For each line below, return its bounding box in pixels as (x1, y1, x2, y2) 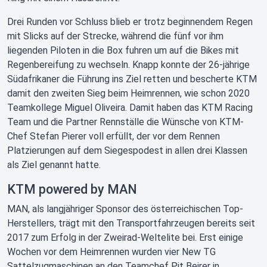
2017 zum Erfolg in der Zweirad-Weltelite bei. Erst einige (7, 232, 243, 243)
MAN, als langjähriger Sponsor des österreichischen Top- (7, 203, 243, 215)
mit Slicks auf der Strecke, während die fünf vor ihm (7, 30, 223, 42)
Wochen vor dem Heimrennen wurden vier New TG (7, 246, 216, 257)
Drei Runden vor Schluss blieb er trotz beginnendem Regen (7, 16, 253, 27)
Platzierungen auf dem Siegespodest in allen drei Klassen (7, 145, 247, 156)
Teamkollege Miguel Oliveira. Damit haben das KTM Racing (7, 102, 253, 113)
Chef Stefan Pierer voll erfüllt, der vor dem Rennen (7, 131, 220, 142)
